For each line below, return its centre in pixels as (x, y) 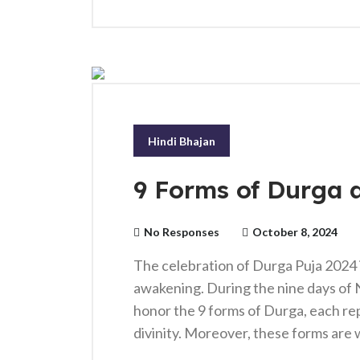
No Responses (182, 232)
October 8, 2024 (295, 232)
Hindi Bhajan (182, 141)
